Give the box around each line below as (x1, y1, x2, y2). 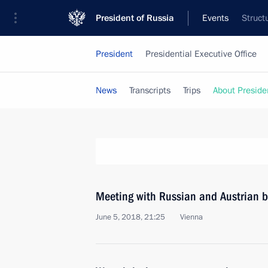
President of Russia (96, 12, 174, 24)
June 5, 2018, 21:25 (96, 212, 165, 223)
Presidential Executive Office (145, 48, 257, 60)
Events (202, 12, 229, 24)
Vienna (180, 212, 203, 223)
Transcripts (129, 84, 170, 96)
